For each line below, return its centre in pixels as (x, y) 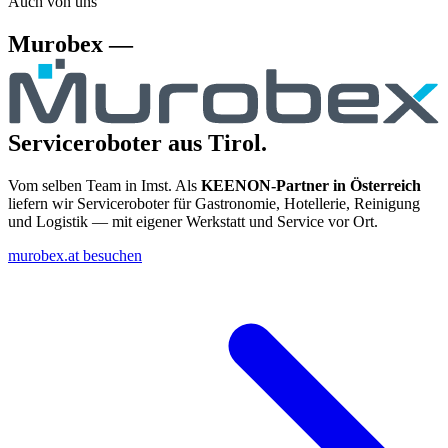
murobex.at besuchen (75, 256)
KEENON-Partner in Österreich (311, 186)
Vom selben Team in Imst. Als (104, 186)
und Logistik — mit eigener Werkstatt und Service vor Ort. (193, 222)
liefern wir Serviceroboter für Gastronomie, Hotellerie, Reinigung (214, 204)
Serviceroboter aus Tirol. (137, 143)
